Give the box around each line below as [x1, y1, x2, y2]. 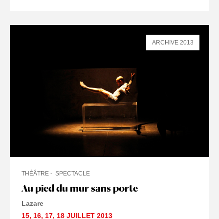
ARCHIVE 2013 [152, 39, 194, 46]
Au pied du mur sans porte [22, 182, 138, 194]
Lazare [22, 199, 44, 207]
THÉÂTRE [22, 170, 49, 177]
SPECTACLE [55, 170, 90, 177]
